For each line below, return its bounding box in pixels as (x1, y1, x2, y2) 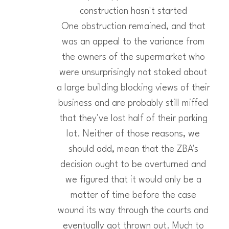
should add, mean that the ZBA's (68, 145, 198, 154)
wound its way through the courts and (58, 206, 209, 215)
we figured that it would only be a (65, 175, 201, 185)
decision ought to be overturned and (60, 160, 206, 169)
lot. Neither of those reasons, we (66, 129, 200, 139)
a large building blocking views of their (56, 83, 210, 93)
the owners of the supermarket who (61, 53, 205, 62)
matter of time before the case (70, 191, 196, 200)
